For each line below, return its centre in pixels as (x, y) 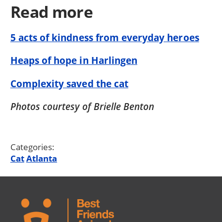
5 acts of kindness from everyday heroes (105, 38)
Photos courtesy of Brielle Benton (82, 107)
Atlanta (42, 159)
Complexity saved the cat (69, 83)
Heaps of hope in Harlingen (74, 60)
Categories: (32, 147)
